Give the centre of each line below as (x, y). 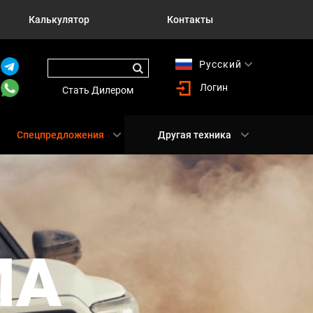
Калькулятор (59, 20)
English (217, 74)
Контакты (190, 20)
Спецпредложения (60, 135)
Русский (220, 64)
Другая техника (195, 135)
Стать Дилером (98, 90)
